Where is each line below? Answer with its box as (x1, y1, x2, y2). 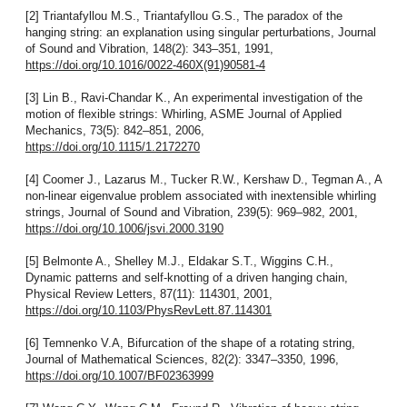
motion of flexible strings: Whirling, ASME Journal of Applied (25, 107, 342, 122)
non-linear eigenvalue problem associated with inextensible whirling (25, 189, 376, 203)
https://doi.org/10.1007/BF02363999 (25, 369, 213, 383)
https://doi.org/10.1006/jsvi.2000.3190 (25, 222, 223, 236)
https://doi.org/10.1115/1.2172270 (25, 140, 200, 154)
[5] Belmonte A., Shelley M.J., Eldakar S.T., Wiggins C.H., (25, 254, 333, 269)
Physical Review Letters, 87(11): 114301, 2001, (25, 287, 273, 302)
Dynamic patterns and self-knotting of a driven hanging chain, (25, 271, 348, 285)
